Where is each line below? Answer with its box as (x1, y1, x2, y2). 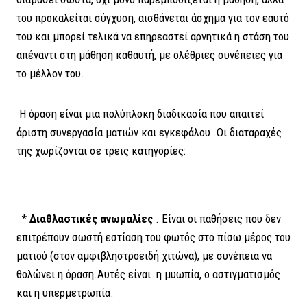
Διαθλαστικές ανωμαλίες (29, 212, 156, 226)
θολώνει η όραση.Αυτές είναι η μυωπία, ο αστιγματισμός (16, 267, 280, 282)
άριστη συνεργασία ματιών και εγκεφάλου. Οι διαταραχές (16, 125, 282, 139)
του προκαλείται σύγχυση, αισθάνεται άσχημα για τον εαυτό (16, 10, 289, 25)
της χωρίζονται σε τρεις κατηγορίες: (16, 143, 186, 158)
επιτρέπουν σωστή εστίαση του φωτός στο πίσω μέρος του (16, 230, 291, 245)
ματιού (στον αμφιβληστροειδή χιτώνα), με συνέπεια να (16, 249, 272, 263)
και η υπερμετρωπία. (16, 286, 114, 300)
